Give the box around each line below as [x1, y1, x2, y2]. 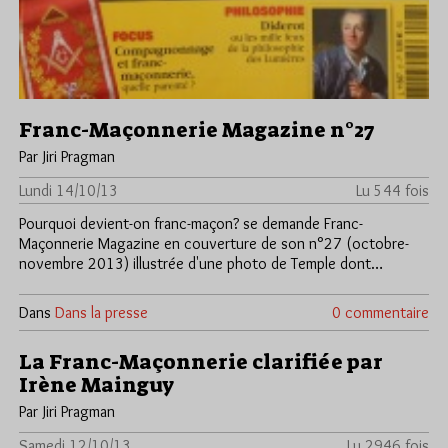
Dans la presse [55, 303, 148, 322]
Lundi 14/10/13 [19, 181, 118, 200]
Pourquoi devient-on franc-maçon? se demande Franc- [19, 214, 363, 233]
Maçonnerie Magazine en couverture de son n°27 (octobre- [19, 234, 409, 253]
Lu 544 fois [356, 181, 429, 200]
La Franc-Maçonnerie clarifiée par [19, 348, 383, 376]
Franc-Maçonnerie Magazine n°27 [19, 116, 374, 144]
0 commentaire [332, 303, 429, 322]
